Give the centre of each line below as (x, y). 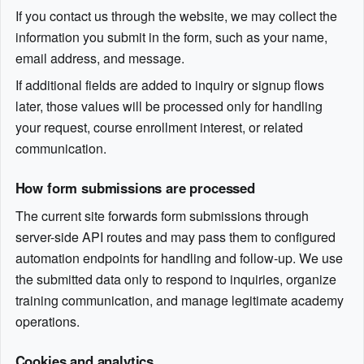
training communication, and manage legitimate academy (179, 301)
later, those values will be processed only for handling (169, 106)
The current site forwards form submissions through (162, 216)
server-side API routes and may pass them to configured (175, 237)
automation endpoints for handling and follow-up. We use (179, 258)
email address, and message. (100, 58)
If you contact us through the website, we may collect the (176, 15)
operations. (47, 322)
